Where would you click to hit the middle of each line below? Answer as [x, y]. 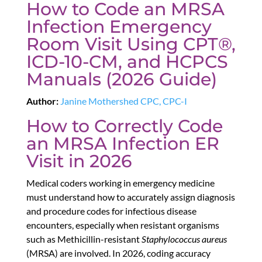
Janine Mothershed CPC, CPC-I [123, 101]
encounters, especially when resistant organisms [123, 225]
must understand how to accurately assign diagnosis [130, 197]
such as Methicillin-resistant [84, 239]
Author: [42, 101]
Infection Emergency [119, 27]
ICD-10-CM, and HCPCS [127, 62]
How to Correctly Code [124, 126]
